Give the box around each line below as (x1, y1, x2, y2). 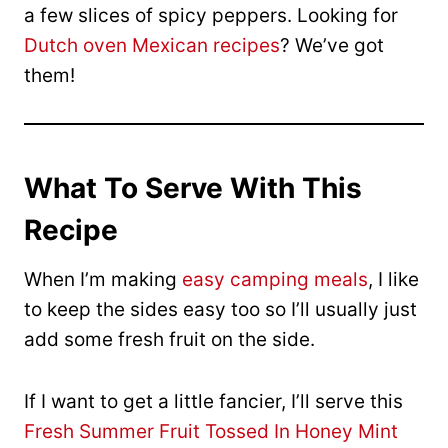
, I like (368, 268, 419, 292)
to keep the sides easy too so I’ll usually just (24, 298, 417, 322)
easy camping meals (182, 268, 368, 292)
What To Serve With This (24, 171, 362, 206)
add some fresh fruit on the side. (24, 328, 315, 352)
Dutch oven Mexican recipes (24, 34, 280, 58)
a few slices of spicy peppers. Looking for (24, 4, 398, 28)
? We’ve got (280, 34, 384, 58)
